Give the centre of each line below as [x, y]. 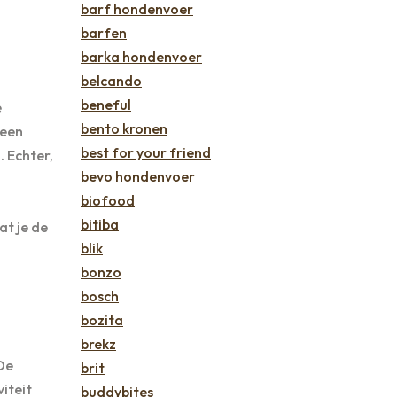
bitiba [100, 225]
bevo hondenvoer [138, 177]
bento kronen [124, 129]
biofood [108, 201]
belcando [111, 81]
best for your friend [146, 153]
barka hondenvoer [141, 57]
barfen [104, 33]
